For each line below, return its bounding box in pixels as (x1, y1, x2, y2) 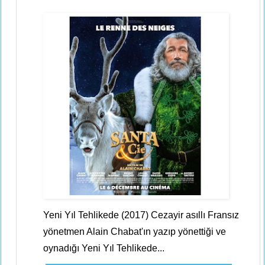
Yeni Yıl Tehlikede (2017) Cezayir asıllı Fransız (43, 210, 239, 220)
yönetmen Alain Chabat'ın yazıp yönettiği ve (43, 227, 226, 237)
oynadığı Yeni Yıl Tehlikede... (43, 243, 164, 253)
